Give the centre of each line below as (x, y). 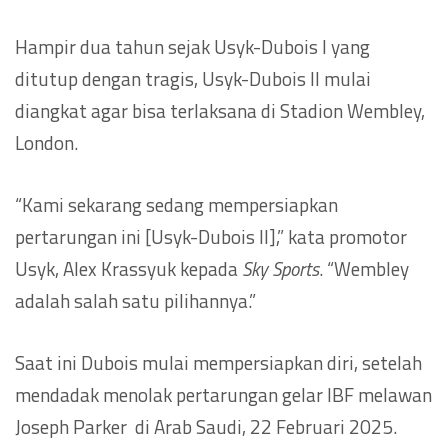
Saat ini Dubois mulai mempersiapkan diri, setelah (218, 362)
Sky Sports (280, 268)
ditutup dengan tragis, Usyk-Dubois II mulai (193, 78)
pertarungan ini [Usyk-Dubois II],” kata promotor (211, 236)
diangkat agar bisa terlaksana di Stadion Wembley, (220, 110)
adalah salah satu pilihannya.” (135, 300)
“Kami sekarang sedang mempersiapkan (176, 204)
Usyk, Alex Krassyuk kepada (128, 268)
